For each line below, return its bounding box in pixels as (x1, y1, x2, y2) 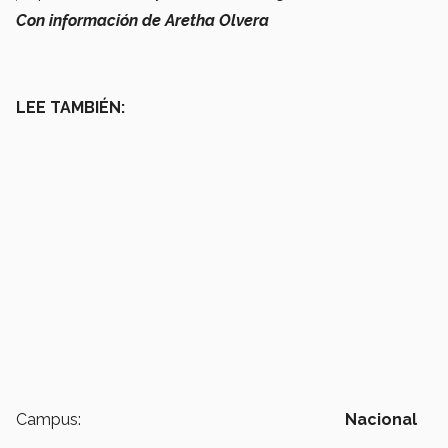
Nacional (345, 410, 417, 430)
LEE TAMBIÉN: (16, 98, 125, 118)
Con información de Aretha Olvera (16, 11, 269, 31)
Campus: (16, 410, 81, 430)
